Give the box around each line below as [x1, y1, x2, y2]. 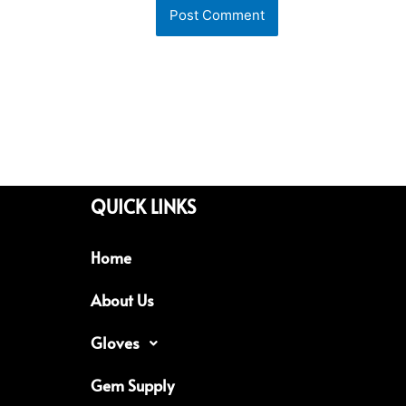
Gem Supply [91, 374, 174, 397]
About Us [91, 289, 154, 312]
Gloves [91, 332, 140, 354]
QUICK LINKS [91, 194, 197, 220]
